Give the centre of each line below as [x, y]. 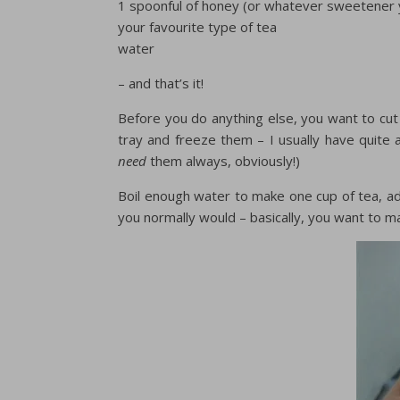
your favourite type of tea [197, 27]
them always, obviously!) [223, 161]
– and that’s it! [161, 83]
